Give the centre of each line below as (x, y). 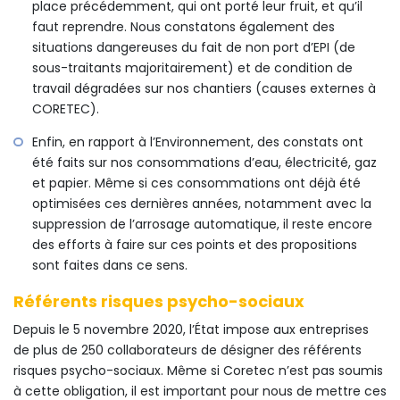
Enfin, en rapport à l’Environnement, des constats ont (198, 142)
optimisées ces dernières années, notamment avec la (202, 203)
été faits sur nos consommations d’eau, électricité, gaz (204, 162)
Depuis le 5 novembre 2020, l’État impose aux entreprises (191, 329)
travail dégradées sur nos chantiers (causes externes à (204, 88)
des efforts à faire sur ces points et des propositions (195, 244)
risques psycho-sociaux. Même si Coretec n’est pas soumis (198, 370)
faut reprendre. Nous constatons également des (183, 26)
